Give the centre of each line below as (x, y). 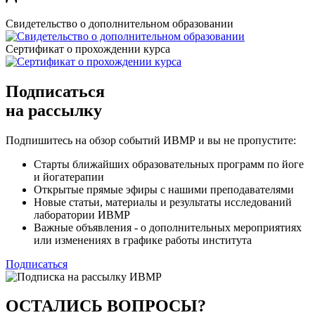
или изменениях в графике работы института (143, 240)
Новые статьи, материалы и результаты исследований (163, 202)
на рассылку (54, 110)
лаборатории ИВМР (82, 214)
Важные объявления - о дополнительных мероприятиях (168, 227)
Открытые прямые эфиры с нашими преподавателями (164, 189)
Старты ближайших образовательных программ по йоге (169, 164)
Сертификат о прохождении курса (88, 49)
